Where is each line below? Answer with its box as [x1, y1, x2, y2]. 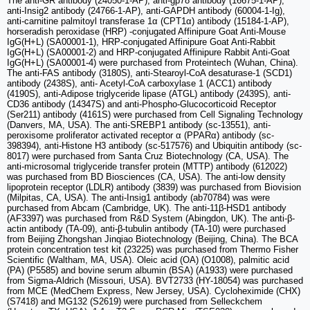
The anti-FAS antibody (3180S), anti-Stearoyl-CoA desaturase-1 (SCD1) [7, 67, 292, 78]
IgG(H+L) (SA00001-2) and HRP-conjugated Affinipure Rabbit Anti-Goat [7, 46, 290, 57]
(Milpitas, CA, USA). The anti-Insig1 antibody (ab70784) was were [7, 192, 270, 203]
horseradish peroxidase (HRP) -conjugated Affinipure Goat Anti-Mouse [7, 26, 286, 37]
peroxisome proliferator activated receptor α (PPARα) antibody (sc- [7, 129, 274, 140]
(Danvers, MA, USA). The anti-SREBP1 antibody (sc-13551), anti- [7, 119, 271, 130]
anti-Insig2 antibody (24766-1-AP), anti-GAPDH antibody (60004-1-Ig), [7, 5, 285, 16]
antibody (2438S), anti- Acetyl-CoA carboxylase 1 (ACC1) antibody [7, 77, 272, 89]
